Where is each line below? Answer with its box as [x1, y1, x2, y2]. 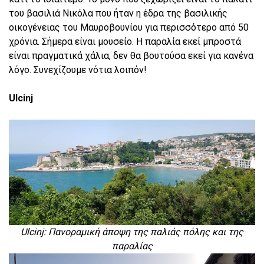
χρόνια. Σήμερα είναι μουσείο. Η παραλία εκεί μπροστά [9, 35, 241, 47]
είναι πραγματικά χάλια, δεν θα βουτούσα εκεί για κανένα [9, 49, 253, 61]
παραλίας [111, 240, 153, 252]
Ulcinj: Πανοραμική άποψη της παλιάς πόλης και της [21, 226, 243, 237]
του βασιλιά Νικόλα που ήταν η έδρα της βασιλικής [9, 7, 227, 19]
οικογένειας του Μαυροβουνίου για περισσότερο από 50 [9, 21, 249, 33]
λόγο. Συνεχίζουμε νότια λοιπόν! [9, 64, 147, 75]
